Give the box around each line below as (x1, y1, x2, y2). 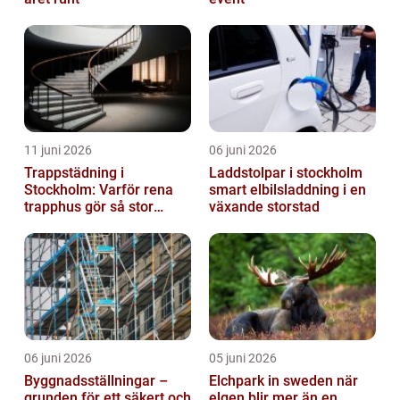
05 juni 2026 (209, 351, 277, 366)
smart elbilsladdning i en (209, 181, 366, 199)
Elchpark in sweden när (209, 372, 337, 390)
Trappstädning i (24, 164, 124, 182)
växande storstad (209, 198, 320, 216)
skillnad (24, 215, 73, 233)
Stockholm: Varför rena (24, 181, 173, 199)
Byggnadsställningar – (24, 372, 168, 390)
